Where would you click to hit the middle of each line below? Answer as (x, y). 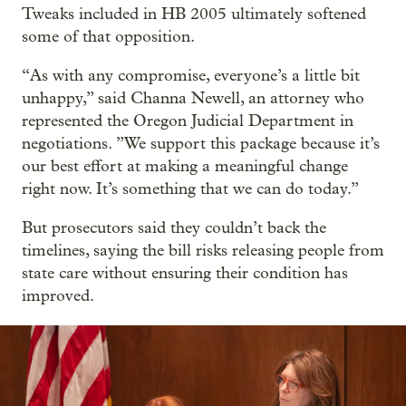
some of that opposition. (108, 37)
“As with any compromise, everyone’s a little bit (191, 76)
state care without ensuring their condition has (185, 274)
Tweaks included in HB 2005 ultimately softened (194, 14)
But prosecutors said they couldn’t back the (174, 228)
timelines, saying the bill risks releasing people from (203, 251)
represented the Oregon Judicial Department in (188, 121)
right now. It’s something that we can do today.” (190, 189)
